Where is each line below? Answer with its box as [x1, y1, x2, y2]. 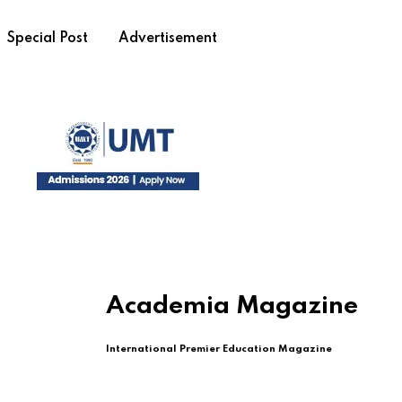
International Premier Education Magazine [106, 344, 332, 355]
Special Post [7, 31, 88, 46]
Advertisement [118, 31, 217, 46]
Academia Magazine [106, 293, 358, 320]
